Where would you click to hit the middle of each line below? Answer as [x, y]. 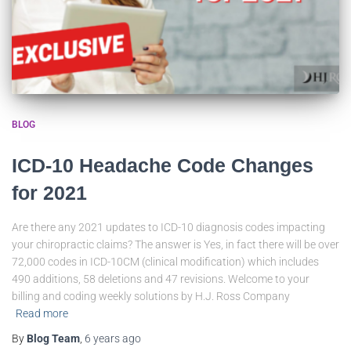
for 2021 [49, 192]
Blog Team [53, 338]
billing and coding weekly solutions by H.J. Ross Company [151, 296]
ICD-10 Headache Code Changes [163, 165]
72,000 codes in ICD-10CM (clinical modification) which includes [165, 261]
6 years [102, 338]
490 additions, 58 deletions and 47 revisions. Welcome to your [161, 279]
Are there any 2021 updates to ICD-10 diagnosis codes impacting [168, 227]
